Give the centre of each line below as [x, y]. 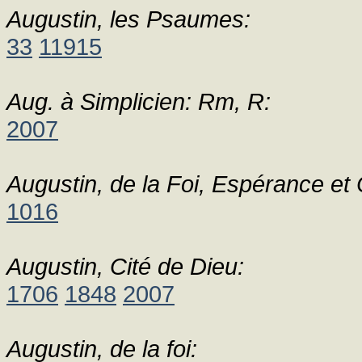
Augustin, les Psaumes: [128, 19]
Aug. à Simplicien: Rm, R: [139, 101]
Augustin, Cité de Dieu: [125, 266]
